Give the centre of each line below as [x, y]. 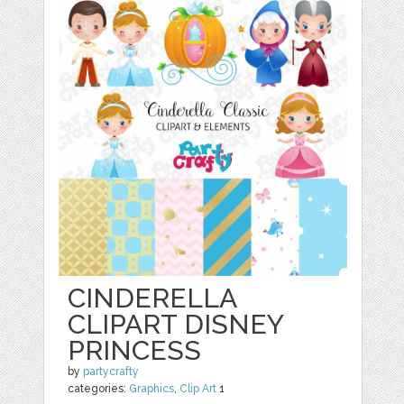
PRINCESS [135, 350]
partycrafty [111, 372]
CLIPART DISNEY [176, 324]
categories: [99, 389]
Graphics [152, 389]
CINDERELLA [152, 298]
